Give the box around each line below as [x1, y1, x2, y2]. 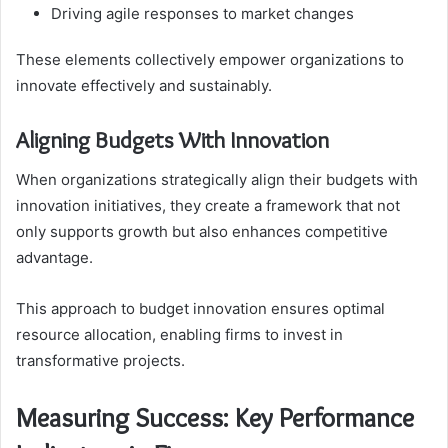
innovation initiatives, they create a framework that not [16, 196, 400, 216]
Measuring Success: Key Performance [16, 401, 414, 435]
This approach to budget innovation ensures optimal [16, 299, 385, 319]
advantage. [16, 248, 93, 268]
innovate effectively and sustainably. [16, 75, 272, 95]
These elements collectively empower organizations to [16, 49, 404, 69]
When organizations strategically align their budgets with [16, 170, 418, 190]
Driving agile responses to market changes [51, 3, 354, 23]
